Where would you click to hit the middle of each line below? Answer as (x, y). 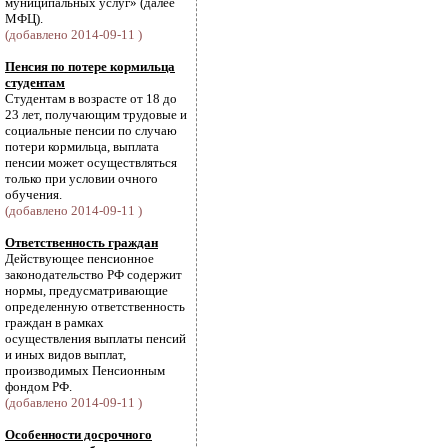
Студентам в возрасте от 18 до (91, 98)
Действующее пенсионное (79, 258)
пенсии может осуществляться (91, 162)
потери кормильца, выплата (82, 146)
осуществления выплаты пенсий (95, 338)
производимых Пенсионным (85, 370)
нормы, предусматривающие (86, 290)
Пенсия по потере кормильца (90, 66)
